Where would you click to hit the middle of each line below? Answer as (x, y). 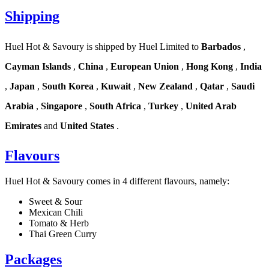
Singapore (62, 106)
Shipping (32, 17)
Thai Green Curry (63, 234)
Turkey (163, 106)
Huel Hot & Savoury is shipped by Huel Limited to (103, 47)
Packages (33, 259)
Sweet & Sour (56, 202)
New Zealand (165, 86)
